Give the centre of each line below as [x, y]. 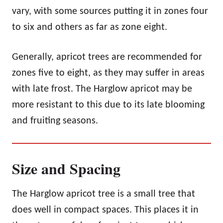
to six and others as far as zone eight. [90, 27]
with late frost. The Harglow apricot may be [102, 89]
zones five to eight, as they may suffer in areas [108, 73]
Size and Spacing [66, 168]
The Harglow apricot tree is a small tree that [104, 194]
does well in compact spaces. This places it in [105, 210]
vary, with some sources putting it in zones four [110, 11]
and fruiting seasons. [56, 121]
